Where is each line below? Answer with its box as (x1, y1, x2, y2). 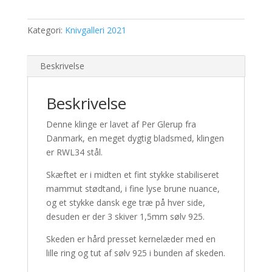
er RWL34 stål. (46, 146, 103, 158)
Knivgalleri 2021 (64, 24, 126, 36)
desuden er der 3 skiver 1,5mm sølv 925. (46, 211, 205, 222)
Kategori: (27, 24, 65, 36)
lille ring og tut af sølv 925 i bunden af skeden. (46, 247, 225, 259)
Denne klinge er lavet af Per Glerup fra (46, 118, 196, 130)
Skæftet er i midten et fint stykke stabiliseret (46, 169, 219, 180)
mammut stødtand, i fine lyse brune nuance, (46, 183, 220, 194)
